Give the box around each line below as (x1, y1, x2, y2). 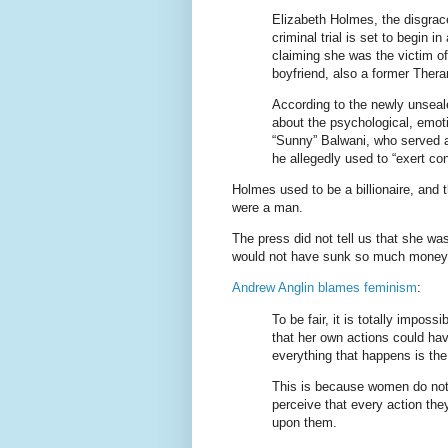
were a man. (232, 200, 303, 216)
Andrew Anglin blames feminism (232, 280, 417, 296)
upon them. (272, 414, 337, 430)
